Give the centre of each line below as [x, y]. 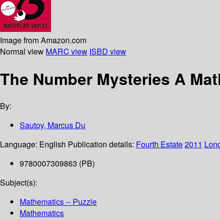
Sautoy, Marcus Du [53, 125]
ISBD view [108, 51]
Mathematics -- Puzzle [58, 202]
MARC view [67, 51]
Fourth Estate [159, 144]
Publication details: [102, 144]
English [53, 144]
